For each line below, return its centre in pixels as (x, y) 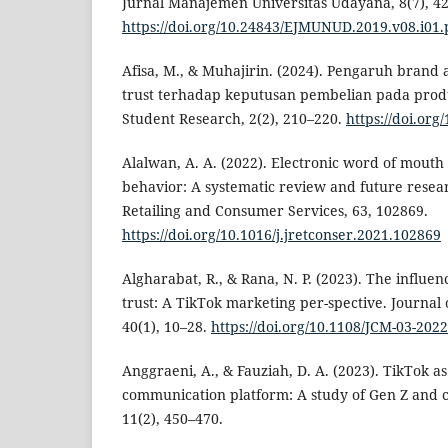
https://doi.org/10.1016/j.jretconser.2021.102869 (281, 234)
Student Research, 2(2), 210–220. (234, 118)
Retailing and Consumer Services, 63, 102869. (275, 210)
